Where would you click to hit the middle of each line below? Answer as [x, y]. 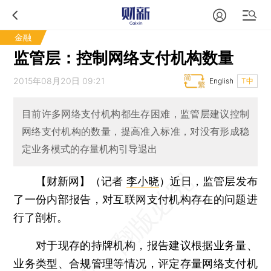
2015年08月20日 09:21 [59, 81]
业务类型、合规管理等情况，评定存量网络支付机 [135, 263]
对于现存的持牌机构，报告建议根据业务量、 [135, 245]
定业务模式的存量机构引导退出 [89, 149]
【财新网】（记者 [81, 181]
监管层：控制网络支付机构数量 [124, 58]
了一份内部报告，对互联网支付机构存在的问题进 [135, 199]
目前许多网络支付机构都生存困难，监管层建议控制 [135, 114]
